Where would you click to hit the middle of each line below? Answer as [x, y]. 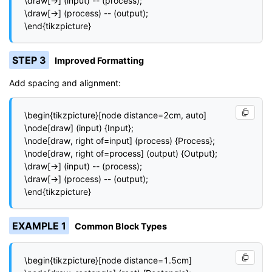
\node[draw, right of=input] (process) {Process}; [120, 140]
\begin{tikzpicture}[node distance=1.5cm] [108, 260]
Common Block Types [121, 226]
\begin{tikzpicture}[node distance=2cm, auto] [115, 115]
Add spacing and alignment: [65, 83]
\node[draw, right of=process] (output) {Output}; [121, 153]
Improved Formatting [100, 60]
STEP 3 [29, 60]
